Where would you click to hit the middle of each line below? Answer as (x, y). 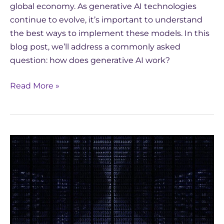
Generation (32, 209)
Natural (24, 182)
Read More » (35, 85)
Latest (22, 141)
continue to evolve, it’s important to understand (106, 19)
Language (30, 195)
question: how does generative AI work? (91, 60)
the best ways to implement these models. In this (110, 33)
